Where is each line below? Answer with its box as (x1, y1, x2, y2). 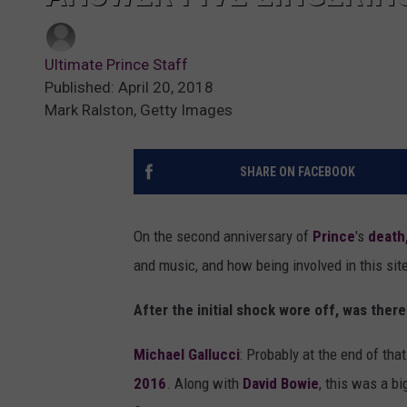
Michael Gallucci (134, 345, 240, 364)
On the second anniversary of (134, 227, 313, 246)
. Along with (166, 374, 243, 393)
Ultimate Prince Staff (45, 55, 188, 74)
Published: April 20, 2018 (45, 78, 213, 97)
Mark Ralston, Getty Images (45, 101, 233, 120)
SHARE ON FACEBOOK (239, 164, 355, 180)
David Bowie (243, 374, 319, 393)
